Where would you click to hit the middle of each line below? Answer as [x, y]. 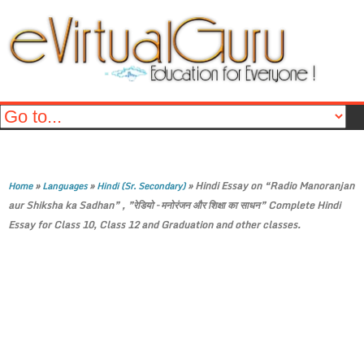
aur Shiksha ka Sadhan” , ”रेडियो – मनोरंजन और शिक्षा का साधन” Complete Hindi [174, 205]
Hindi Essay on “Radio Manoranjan [275, 186]
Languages [65, 186]
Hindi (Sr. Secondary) [141, 186]
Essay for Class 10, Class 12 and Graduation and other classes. [154, 225]
